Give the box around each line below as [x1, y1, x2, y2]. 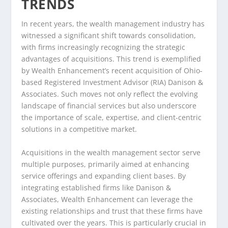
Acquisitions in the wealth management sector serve [21, 147, 201, 157]
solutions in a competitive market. [21, 124, 137, 134]
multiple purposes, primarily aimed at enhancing [21, 159, 190, 169]
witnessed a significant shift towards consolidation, [21, 31, 196, 41]
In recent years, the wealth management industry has [21, 19, 205, 29]
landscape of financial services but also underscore [21, 101, 197, 111]
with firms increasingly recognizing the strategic [21, 42, 186, 52]
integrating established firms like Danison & [21, 182, 172, 192]
